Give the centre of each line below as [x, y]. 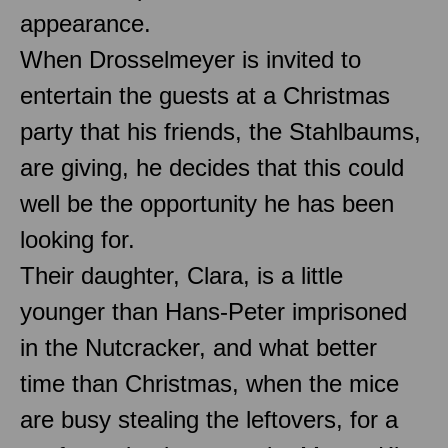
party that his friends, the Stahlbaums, [220, 131]
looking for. [77, 239]
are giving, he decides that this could [212, 167]
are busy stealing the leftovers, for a [209, 419]
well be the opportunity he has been [207, 203]
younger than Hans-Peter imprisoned [213, 311]
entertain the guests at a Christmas [205, 95]
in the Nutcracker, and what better [198, 347]
